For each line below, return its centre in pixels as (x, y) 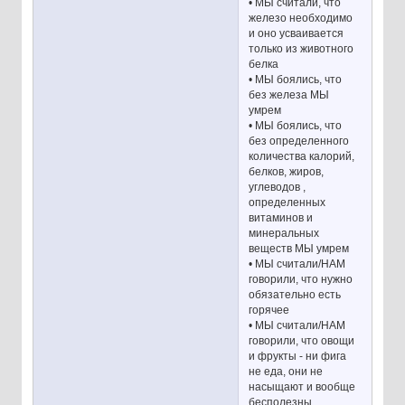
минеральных (284, 233)
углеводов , (278, 187)
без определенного (299, 141)
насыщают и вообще (302, 386)
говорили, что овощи (302, 340)
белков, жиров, (287, 171)
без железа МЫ (289, 94)
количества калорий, (302, 156)
